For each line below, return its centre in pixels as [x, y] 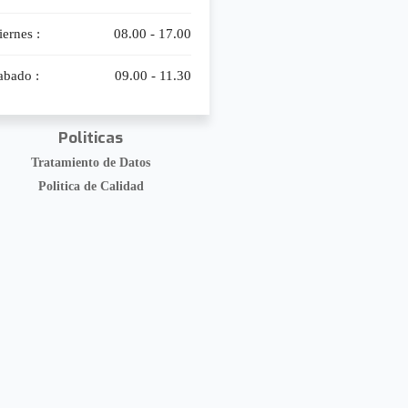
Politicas [91, 138]
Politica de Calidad [91, 186]
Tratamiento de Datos [91, 162]
